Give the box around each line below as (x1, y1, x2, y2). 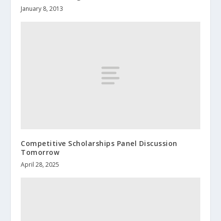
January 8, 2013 (21, 4, 64, 13)
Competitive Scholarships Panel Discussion (21, 138, 178, 148)
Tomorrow (21, 147, 60, 157)
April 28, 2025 (21, 160, 60, 169)
